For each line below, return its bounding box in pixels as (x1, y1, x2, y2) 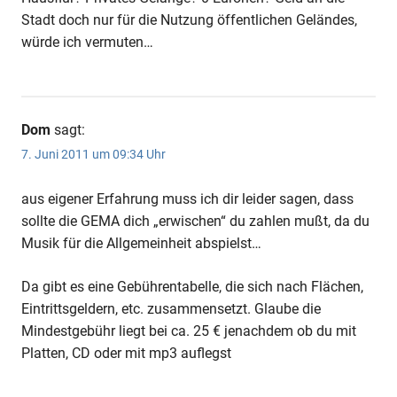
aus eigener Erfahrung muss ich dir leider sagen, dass (21, 190, 354, 207)
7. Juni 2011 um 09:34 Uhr (21, 146, 166, 161)
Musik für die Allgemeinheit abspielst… (21, 234, 261, 252)
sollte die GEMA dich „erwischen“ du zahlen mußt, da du (21, 212, 370, 230)
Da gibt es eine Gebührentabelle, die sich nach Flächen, (21, 277, 363, 295)
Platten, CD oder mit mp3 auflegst (21, 344, 231, 362)
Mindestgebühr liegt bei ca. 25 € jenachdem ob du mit (21, 322, 356, 339)
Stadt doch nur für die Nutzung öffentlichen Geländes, (21, 11, 357, 28)
